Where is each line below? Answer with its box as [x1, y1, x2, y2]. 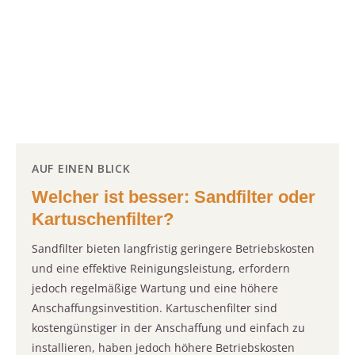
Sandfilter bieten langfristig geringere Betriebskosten [32, 241, 315, 257]
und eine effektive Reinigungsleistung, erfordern [32, 261, 290, 277]
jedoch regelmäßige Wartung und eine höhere [32, 281, 278, 296]
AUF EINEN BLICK [32, 161, 131, 177]
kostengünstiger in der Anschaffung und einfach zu [32, 320, 305, 336]
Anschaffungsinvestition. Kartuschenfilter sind [32, 300, 277, 316]
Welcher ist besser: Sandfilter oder [32, 187, 315, 208]
